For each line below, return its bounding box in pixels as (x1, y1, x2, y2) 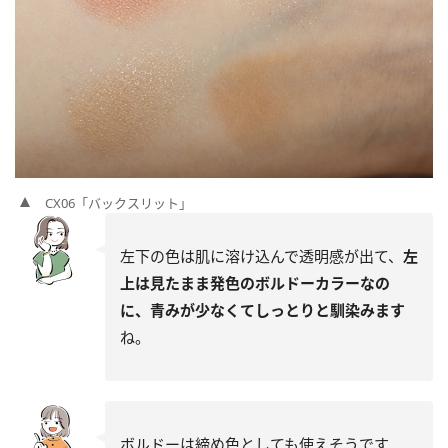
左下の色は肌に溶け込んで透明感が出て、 (120, 245, 403, 266)
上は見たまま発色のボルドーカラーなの (120, 272, 390, 293)
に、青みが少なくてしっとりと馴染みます (120, 299, 405, 320)
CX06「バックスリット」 (45, 193, 192, 212)
